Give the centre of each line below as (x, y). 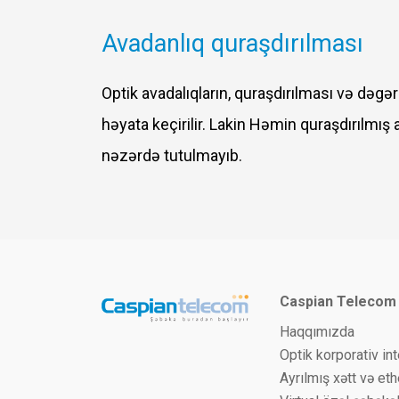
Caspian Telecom (338, 301)
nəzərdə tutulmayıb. (172, 155)
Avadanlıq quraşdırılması (232, 44)
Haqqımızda (317, 332)
